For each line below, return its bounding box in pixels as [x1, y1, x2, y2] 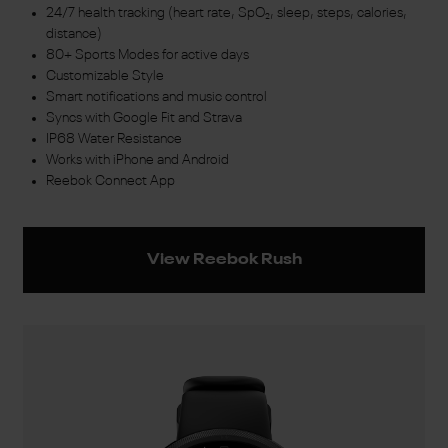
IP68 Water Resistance [45, 132, 182, 147]
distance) [45, 27, 102, 42]
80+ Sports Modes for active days [45, 48, 249, 63]
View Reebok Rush [146, 251, 302, 268]
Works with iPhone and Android [45, 153, 229, 168]
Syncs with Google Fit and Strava [45, 111, 242, 126]
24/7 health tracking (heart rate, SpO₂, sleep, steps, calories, [45, 6, 407, 21]
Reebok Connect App [45, 174, 175, 189]
